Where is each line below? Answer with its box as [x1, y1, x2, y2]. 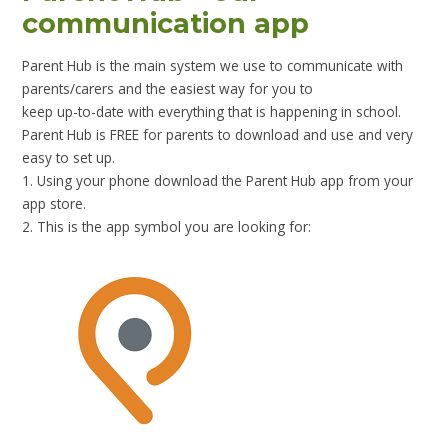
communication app [22, 6, 310, 40]
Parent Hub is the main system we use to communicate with [22, 55, 404, 75]
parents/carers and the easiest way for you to [22, 78, 314, 98]
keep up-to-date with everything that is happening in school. [22, 101, 402, 121]
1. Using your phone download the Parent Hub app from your [22, 170, 414, 190]
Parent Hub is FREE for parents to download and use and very [22, 124, 414, 144]
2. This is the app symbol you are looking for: [22, 216, 312, 236]
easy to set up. [22, 147, 116, 167]
